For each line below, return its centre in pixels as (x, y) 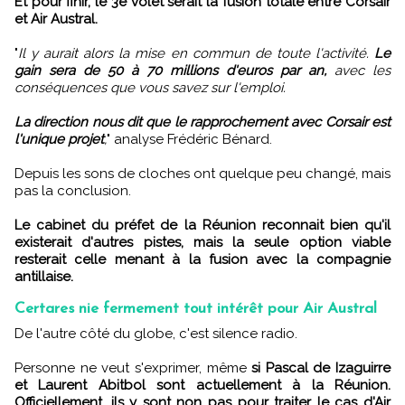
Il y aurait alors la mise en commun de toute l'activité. (196, 53)
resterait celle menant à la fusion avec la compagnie (202, 259)
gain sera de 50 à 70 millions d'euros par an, (170, 70)
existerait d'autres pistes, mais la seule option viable (202, 242)
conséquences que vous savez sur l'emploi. (150, 87)
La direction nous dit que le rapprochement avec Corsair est (202, 122)
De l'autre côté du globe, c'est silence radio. (161, 333)
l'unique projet (59, 139)
